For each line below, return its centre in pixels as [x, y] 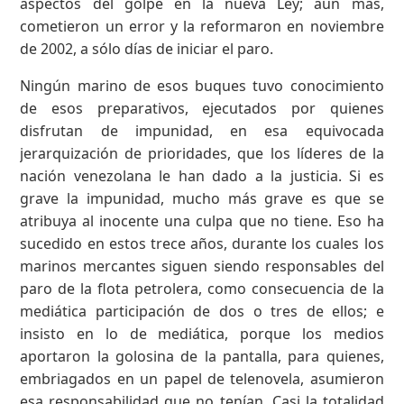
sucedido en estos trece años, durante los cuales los [202, 243]
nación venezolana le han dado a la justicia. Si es [202, 175]
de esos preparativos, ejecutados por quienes [202, 108]
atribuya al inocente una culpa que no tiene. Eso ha [202, 220]
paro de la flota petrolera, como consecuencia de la [202, 288]
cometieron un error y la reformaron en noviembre [202, 26]
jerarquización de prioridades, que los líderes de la [202, 153]
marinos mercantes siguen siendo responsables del [202, 266]
